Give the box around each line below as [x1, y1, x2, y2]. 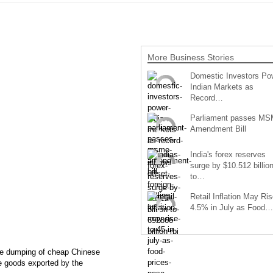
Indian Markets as [190, 82, 253, 91]
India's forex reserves [190, 149, 266, 159]
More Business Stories [147, 52, 234, 62]
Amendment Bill [190, 124, 246, 133]
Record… [190, 93, 223, 102]
